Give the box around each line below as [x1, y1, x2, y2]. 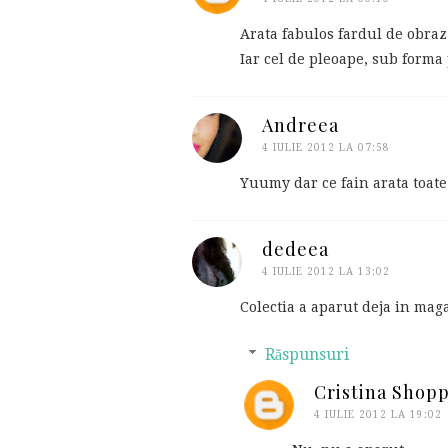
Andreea [262, 112, 339, 137]
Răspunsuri [264, 344, 349, 364]
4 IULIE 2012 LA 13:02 [262, 265, 390, 277]
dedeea [262, 236, 329, 261]
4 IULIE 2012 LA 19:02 [314, 408, 442, 420]
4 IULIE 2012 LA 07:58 [262, 141, 390, 153]
